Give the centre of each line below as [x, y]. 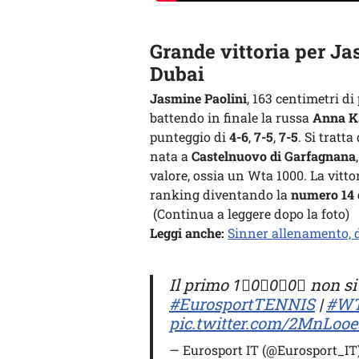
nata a [171, 156]
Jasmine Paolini [198, 98]
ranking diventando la [220, 194]
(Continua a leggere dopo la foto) [250, 214]
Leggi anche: [187, 233]
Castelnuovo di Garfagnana [274, 156]
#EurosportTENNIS [242, 304]
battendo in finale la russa [231, 117]
